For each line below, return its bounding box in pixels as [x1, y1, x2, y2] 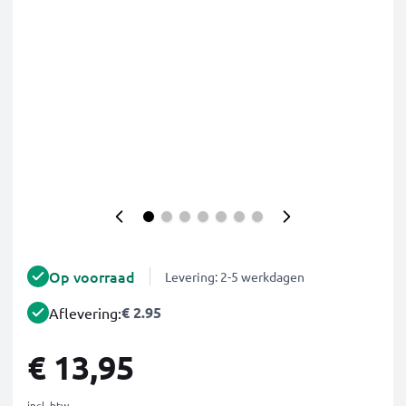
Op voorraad [49, 266, 135, 286]
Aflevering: [49, 304, 121, 322]
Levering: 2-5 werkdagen [165, 268, 304, 285]
